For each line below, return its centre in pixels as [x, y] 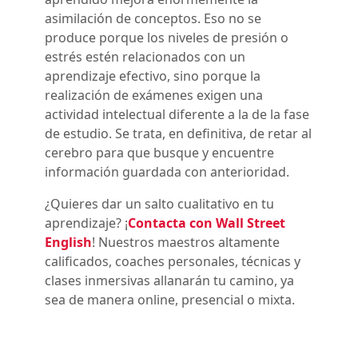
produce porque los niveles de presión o [167, 37]
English [68, 242]
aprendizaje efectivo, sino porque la [153, 76]
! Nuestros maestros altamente [186, 242]
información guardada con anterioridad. [167, 171]
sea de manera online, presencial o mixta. [170, 299]
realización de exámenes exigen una [154, 95]
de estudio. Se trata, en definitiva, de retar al [178, 133]
